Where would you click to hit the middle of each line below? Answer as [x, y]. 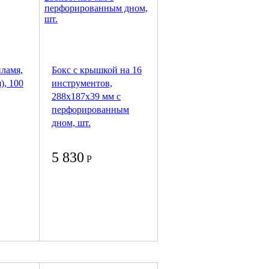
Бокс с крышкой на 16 [97, 70]
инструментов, [82, 83]
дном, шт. [71, 123]
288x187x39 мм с [86, 97]
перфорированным [90, 110]
